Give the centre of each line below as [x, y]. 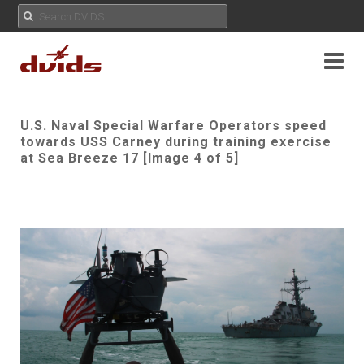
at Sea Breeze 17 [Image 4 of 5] [130, 158]
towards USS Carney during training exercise [176, 142]
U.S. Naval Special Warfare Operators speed [173, 126]
